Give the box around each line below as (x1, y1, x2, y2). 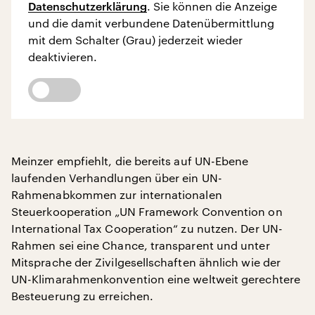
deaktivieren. (28, 49, 97, 63)
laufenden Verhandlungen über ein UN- (11, 170, 222, 184)
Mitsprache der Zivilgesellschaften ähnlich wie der (11, 255, 281, 269)
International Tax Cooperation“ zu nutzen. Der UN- (11, 221, 283, 235)
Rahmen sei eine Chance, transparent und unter (11, 238, 270, 252)
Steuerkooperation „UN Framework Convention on (11, 204, 283, 218)
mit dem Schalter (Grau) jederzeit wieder (28, 32, 243, 46)
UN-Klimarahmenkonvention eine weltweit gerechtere (11, 271, 300, 285)
